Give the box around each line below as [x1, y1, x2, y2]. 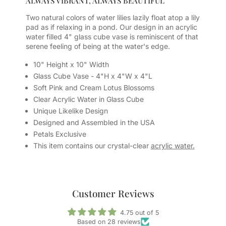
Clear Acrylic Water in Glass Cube [33, 94, 144, 103]
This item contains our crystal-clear [33, 141, 151, 150]
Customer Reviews [72, 187, 154, 200]
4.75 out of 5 [120, 208, 159, 216]
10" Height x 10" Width [33, 60, 109, 69]
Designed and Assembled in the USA [33, 118, 155, 127]
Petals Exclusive [33, 129, 86, 138]
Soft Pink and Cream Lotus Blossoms [33, 83, 154, 92]
